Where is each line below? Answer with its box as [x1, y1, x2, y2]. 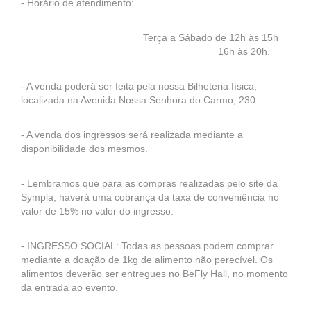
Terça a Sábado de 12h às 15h [21, 32, 278, 43]
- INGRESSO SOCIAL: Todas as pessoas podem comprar [21, 240, 274, 251]
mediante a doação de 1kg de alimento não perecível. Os [21, 254, 273, 265]
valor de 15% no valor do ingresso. [21, 205, 174, 217]
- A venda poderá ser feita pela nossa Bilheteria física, [21, 81, 257, 92]
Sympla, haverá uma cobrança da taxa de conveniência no [21, 192, 279, 203]
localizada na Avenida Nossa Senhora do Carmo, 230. [21, 94, 258, 106]
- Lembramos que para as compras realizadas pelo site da [21, 178, 278, 189]
